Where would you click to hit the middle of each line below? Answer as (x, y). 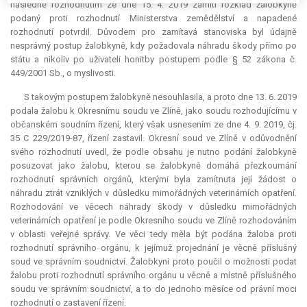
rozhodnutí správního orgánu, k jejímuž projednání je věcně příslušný (153, 248)
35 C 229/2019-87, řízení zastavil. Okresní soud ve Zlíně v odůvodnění (153, 138)
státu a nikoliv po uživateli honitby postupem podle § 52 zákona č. (153, 60)
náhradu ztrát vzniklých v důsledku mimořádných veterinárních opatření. (153, 193)
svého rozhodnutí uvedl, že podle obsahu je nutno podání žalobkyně (153, 152)
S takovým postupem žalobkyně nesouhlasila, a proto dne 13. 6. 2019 (160, 97)
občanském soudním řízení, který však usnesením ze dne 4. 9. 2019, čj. (153, 125)
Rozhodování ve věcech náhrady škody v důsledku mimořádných (153, 207)
